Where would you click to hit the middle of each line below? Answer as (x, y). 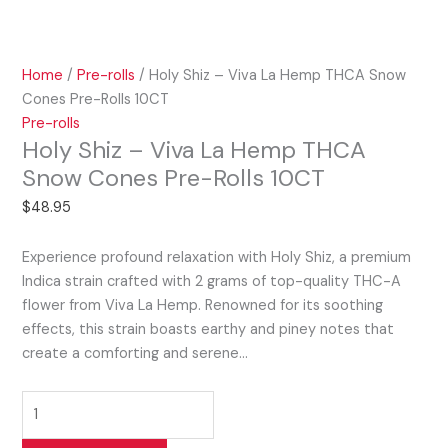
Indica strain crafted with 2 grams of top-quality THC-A (212, 281)
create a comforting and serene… (135, 353)
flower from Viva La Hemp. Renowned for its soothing (203, 305)
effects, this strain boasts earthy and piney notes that (208, 329)
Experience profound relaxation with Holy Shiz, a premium (217, 257)
